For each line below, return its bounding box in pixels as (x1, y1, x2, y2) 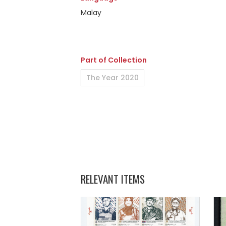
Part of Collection (81, 55, 147, 65)
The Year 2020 (86, 73, 139, 83)
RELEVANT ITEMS (81, 171, 145, 187)
